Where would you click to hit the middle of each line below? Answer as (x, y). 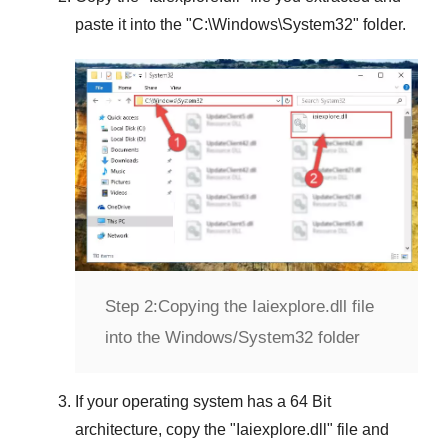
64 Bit (310, 401)
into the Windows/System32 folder (232, 337)
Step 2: (131, 306)
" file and (358, 429)
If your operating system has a (182, 401)
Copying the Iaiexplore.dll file (266, 306)
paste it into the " (133, 25)
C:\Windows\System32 (272, 25)
